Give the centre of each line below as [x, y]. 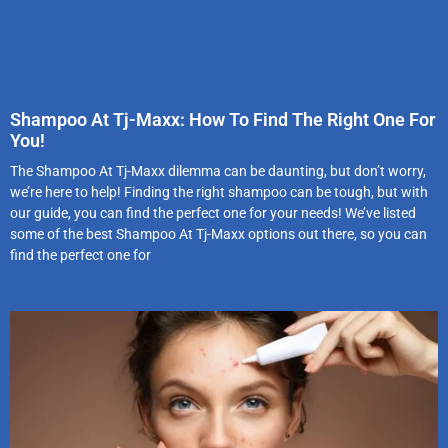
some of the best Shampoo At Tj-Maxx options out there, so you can [218, 233]
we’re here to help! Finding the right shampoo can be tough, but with [219, 191]
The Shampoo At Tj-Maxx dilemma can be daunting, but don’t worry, [218, 170]
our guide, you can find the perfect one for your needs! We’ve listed [213, 212]
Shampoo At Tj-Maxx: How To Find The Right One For [222, 119]
